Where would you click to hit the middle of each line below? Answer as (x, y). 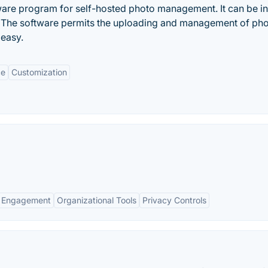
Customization (39, 72)
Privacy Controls (174, 200)
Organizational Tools (97, 200)
